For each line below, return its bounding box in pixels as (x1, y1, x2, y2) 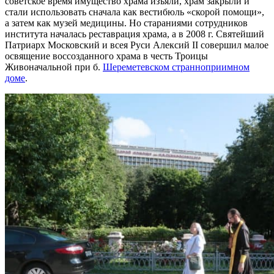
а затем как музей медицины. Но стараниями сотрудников (5, 17, 248, 28)
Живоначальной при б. (5, 61, 103, 72)
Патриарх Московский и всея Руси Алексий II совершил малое (5, 39, 268, 50)
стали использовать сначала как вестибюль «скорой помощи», (5, 6, 264, 17)
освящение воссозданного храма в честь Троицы (5, 50, 208, 61)
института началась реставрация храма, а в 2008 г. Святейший (5, 28, 264, 39)
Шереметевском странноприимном (103, 61, 250, 72)
